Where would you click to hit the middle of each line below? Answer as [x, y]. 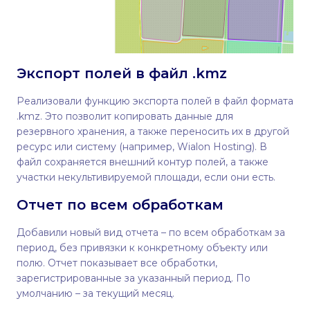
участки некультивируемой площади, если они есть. [146, 177]
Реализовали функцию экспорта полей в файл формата [155, 101]
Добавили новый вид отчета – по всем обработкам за [151, 232]
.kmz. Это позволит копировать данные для [125, 116]
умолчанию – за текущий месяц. [97, 293]
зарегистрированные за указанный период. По [134, 278]
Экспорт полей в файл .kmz [122, 73]
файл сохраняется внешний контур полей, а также [143, 162]
